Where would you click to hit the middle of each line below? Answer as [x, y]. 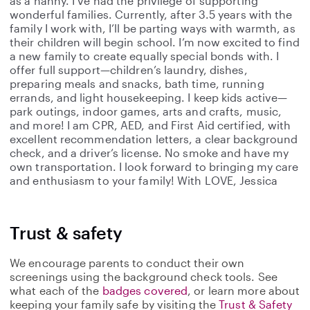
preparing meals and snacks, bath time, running [137, 83]
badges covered [145, 290]
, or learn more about [244, 290]
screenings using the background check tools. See [144, 276]
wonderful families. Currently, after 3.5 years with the [151, 14]
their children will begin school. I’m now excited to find [155, 42]
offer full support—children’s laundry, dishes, [129, 70]
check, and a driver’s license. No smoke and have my [149, 153]
